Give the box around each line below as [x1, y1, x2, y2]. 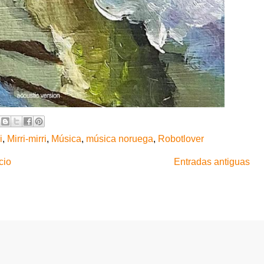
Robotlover [158, 133, 204, 144]
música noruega [86, 133, 153, 144]
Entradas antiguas [174, 156, 250, 167]
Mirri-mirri [7, 133, 47, 144]
